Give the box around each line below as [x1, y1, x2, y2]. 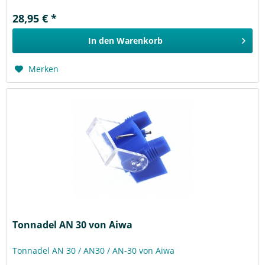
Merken [28, 63, 59, 75]
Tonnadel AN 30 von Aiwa [12, 218, 133, 231]
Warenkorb [117, 34, 163, 46]
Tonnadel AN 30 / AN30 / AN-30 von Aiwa [12, 244, 175, 256]
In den [88, 34, 115, 46]
